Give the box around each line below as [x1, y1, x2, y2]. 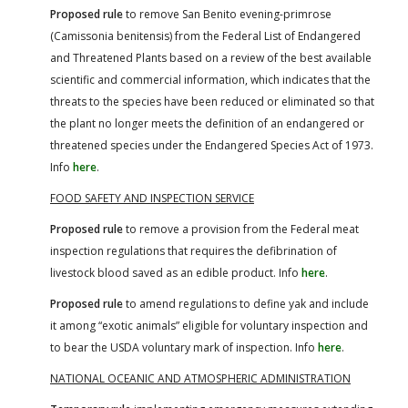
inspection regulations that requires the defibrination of [50, 242, 337, 259]
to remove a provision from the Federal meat [123, 220, 359, 237]
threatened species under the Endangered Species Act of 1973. [50, 137, 373, 153]
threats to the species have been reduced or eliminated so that [50, 93, 374, 109]
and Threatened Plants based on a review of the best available [50, 49, 372, 66]
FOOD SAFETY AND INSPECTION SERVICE [50, 189, 254, 206]
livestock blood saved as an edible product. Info [50, 264, 301, 280]
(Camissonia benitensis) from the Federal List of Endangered [50, 27, 361, 44]
